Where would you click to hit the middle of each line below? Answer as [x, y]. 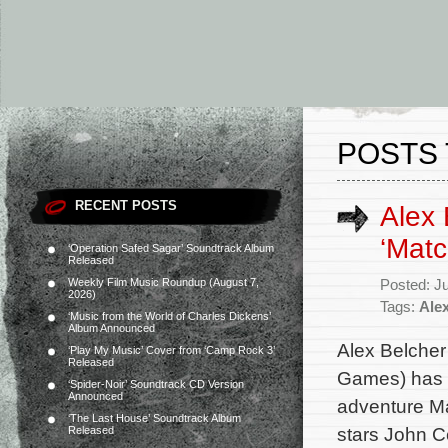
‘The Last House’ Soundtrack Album [154, 418]
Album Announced [111, 328]
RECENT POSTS [126, 205]
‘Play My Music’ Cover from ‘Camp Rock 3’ [171, 350]
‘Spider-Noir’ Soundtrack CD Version [156, 384]
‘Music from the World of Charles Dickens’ [169, 316]
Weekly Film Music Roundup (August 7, [163, 282]
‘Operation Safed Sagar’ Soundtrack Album [171, 248]
